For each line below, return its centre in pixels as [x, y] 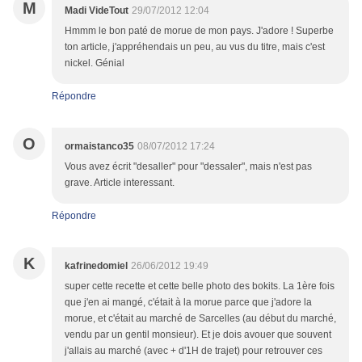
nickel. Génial [95, 63]
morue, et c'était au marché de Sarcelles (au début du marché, [200, 319]
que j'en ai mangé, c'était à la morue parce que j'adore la [188, 303]
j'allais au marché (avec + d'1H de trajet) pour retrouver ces [194, 351]
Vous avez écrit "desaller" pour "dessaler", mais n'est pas [188, 167]
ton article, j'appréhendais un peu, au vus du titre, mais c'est [195, 47]
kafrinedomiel [96, 266]
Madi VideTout [97, 11]
